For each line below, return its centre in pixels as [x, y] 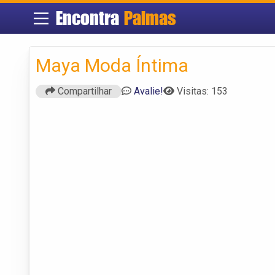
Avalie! [149, 91]
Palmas [150, 18]
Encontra [90, 18]
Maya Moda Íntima [112, 65]
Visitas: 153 [202, 91]
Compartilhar [83, 91]
